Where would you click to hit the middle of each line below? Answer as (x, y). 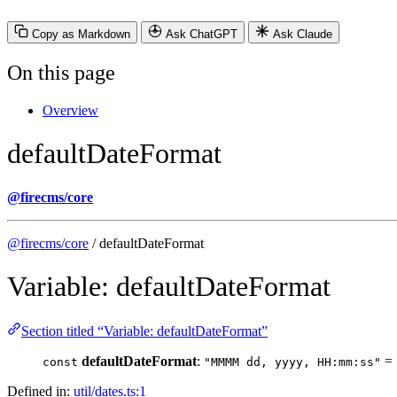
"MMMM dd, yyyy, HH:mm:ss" (292, 362)
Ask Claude (303, 34)
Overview (70, 110)
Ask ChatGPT (202, 34)
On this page (61, 72)
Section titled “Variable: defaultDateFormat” (144, 331)
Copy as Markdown (81, 34)
